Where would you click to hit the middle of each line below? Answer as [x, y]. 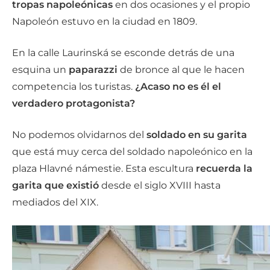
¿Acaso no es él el [178, 86]
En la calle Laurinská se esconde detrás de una [123, 53]
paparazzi [93, 70]
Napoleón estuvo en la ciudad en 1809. [105, 21]
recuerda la [224, 168]
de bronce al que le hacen [181, 70]
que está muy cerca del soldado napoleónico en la [132, 152]
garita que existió [57, 185]
